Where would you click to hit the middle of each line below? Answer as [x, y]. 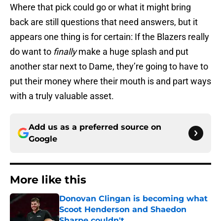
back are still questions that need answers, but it [104, 22]
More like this [48, 180]
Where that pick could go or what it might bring [100, 7]
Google [43, 139]
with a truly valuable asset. [62, 96]
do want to [32, 52]
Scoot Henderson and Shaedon [123, 210]
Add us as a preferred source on [95, 127]
